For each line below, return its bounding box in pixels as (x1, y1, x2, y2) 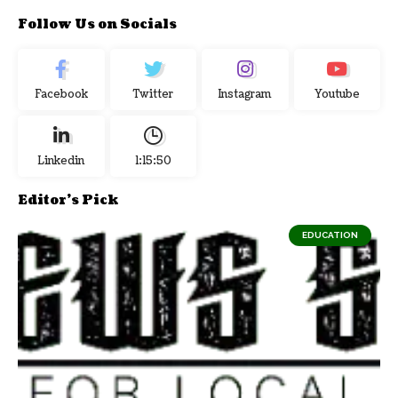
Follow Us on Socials (18, 15, 177, 33)
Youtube (314, 86, 360, 102)
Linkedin (37, 153, 85, 169)
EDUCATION (302, 229, 358, 240)
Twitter (132, 86, 173, 102)
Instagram (218, 86, 273, 102)
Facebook (34, 86, 88, 102)
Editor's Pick (18, 191, 118, 209)
